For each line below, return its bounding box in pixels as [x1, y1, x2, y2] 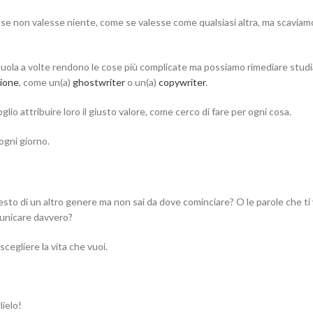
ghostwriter [73, 75, 125, 88]
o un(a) [125, 75, 159, 88]
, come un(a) [19, 75, 73, 88]
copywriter [159, 75, 205, 88]
